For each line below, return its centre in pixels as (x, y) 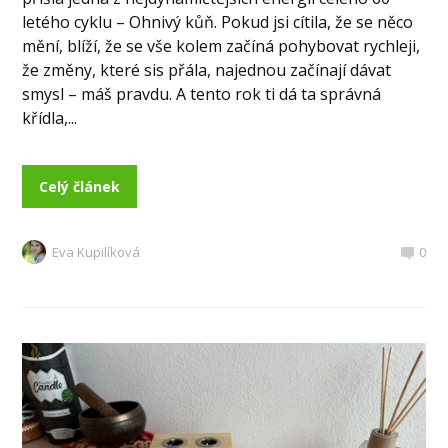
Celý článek (80, 187)
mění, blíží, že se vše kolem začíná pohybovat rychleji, (221, 46)
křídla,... (50, 118)
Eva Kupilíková (96, 252)
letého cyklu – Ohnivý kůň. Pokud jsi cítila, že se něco (218, 22)
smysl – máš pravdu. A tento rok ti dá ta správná (202, 94)
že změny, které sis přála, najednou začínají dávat (207, 70)
